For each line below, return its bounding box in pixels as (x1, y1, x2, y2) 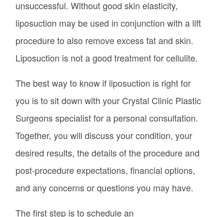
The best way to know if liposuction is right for (15, 76, 191, 89)
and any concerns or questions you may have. (15, 181, 196, 194)
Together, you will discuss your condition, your (15, 128, 192, 141)
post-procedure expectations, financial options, (15, 163, 195, 176)
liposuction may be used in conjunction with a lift (15, 16, 201, 29)
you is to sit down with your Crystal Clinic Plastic (15, 93, 201, 107)
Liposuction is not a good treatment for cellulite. (15, 51, 200, 64)
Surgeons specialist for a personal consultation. (15, 111, 198, 124)
